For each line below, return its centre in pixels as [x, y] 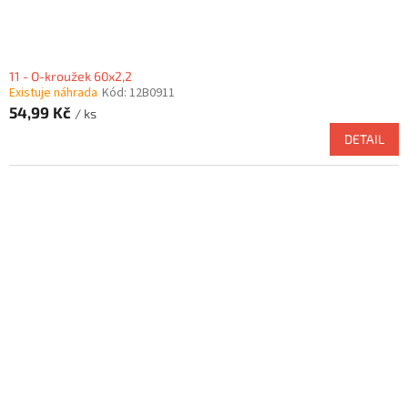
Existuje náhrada [53, 93]
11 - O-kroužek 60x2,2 [71, 76]
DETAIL [364, 139]
